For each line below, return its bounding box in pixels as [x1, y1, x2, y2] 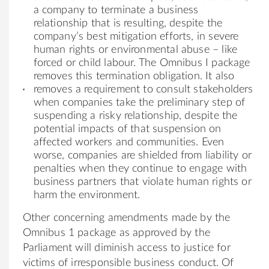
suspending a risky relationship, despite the [33, 110, 238, 121]
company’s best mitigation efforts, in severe [33, 31, 239, 42]
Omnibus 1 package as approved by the [22, 227, 210, 238]
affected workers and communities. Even [33, 136, 225, 148]
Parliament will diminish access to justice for [22, 242, 231, 253]
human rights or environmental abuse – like [33, 44, 238, 55]
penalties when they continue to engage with [33, 163, 247, 174]
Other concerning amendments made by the [22, 212, 231, 223]
